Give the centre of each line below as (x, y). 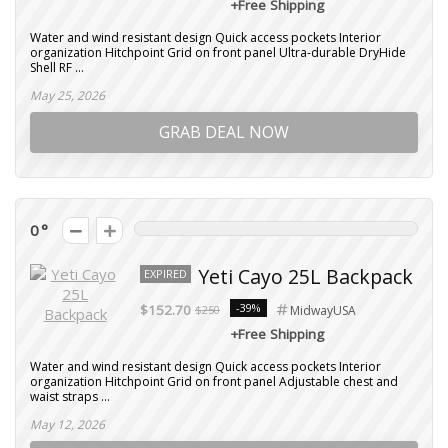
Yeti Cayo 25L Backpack (305, 276)
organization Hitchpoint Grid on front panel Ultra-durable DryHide (218, 52)
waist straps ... (70, 396)
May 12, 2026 (67, 424)
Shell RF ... (57, 67)
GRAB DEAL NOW (224, 132)
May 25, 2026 (67, 95)
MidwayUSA (323, 310)
